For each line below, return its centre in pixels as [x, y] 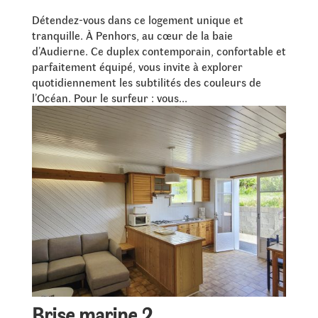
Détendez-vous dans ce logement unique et [137, 19]
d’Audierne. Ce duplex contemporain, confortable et [159, 50]
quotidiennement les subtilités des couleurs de [146, 82]
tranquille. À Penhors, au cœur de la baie [132, 35]
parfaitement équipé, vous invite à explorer [137, 66]
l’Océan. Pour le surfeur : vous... [109, 97]
